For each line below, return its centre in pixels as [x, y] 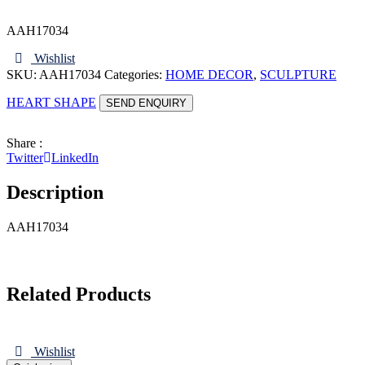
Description [55, 193]
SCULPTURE [298, 75]
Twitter [25, 158]
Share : [24, 143]
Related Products [79, 295]
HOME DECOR [209, 75]
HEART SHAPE [51, 103]
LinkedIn [75, 158]
